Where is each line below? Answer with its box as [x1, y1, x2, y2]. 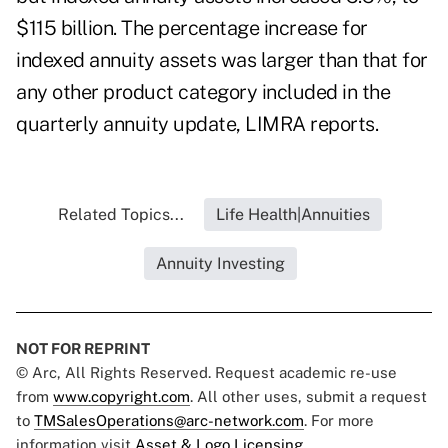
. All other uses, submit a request [190, 388, 427, 406]
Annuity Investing [155, 254, 285, 274]
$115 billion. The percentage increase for [16, 16, 368, 41]
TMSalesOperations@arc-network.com [34, 412, 304, 430]
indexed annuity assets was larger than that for [16, 48, 428, 73]
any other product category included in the [16, 80, 390, 105]
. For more [304, 412, 374, 430]
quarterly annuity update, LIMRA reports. [16, 112, 378, 137]
